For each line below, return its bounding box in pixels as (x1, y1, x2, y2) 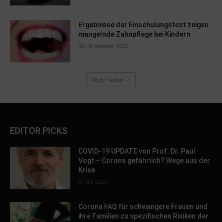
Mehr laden (92, 75, 123, 84)
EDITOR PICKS (10, 125, 67, 136)
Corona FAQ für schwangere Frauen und (78, 202, 208, 211)
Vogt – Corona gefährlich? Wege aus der (78, 157, 211, 165)
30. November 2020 (78, 42, 128, 50)
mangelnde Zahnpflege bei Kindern (78, 30, 191, 38)
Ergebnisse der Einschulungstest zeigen (78, 20, 209, 29)
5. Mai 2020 (78, 178, 108, 186)
